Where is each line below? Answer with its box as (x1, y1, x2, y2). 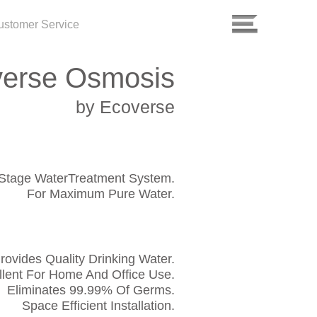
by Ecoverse (76, 97, 175, 117)
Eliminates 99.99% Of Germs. (7, 283, 175, 297)
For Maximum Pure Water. (27, 187, 175, 201)
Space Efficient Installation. (22, 299, 175, 313)
